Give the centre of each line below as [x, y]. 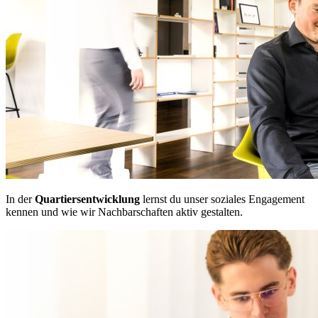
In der [20, 199]
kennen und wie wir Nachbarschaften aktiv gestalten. [124, 212]
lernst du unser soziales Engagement [222, 199]
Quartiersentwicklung [87, 199]
